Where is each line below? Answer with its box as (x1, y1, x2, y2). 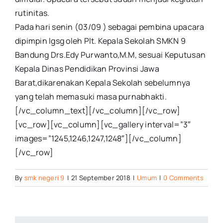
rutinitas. (15, 7, 50, 19)
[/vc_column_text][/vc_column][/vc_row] (15, 105, 181, 116)
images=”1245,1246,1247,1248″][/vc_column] (15, 133, 182, 144)
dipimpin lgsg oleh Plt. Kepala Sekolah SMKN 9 (15, 35, 186, 47)
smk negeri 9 (24, 173, 65, 183)
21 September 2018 (71, 173, 130, 183)
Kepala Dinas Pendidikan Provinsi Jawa (15, 63, 159, 75)
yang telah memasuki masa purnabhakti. (15, 91, 167, 103)
